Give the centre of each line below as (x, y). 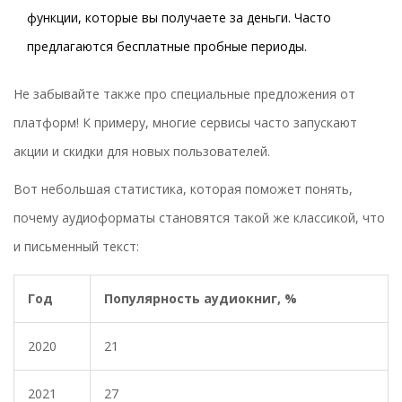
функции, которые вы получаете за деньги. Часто (179, 18)
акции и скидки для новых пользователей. (142, 152)
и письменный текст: (76, 247)
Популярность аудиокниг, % (201, 299)
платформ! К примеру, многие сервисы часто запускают (185, 123)
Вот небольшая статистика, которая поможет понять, (183, 189)
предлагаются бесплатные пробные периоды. (167, 47)
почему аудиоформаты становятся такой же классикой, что (199, 218)
